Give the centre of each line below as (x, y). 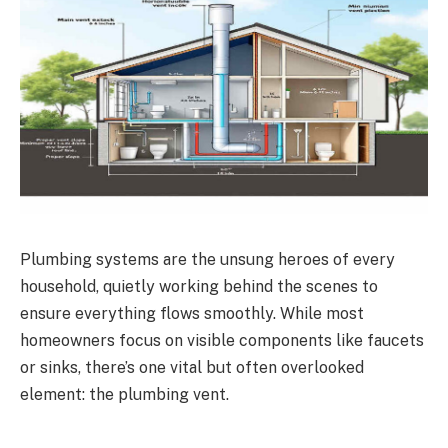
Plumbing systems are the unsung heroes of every (207, 259)
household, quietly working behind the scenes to (199, 286)
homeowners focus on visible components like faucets (222, 340)
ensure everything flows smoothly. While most (192, 313)
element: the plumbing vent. (124, 394)
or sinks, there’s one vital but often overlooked (192, 367)
